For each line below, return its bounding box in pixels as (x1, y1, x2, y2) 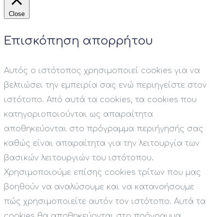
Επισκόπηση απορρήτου (4, 34, 153, 48)
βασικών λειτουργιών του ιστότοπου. (4, 154, 154, 163)
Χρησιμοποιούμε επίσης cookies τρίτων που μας (4, 168, 201, 177)
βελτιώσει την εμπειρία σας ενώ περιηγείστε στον (4, 81, 207, 90)
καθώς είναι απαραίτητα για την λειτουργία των (4, 139, 200, 148)
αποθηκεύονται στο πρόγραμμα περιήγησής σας (4, 124, 203, 134)
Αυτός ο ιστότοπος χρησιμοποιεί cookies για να (4, 66, 200, 76)
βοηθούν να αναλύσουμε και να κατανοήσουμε (4, 183, 194, 192)
